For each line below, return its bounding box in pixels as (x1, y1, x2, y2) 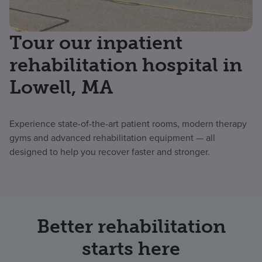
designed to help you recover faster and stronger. (9, 145, 210, 159)
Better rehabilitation (36, 215, 226, 238)
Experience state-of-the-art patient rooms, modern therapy (9, 117, 247, 131)
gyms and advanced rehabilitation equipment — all (9, 131, 215, 145)
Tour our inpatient (9, 32, 182, 54)
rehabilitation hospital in (9, 54, 242, 77)
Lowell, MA (9, 76, 113, 99)
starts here (82, 237, 180, 260)
